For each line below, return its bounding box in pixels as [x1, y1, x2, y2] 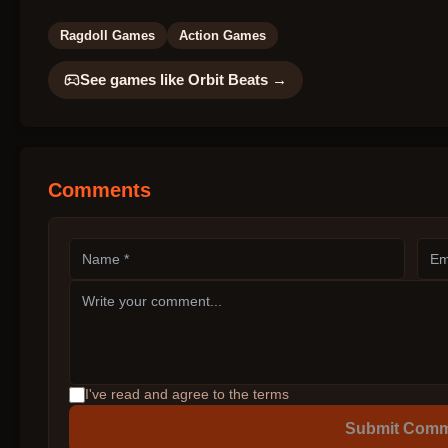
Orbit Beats [188, 70, 268, 88]
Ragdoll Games [60, 27, 155, 43]
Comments [48, 178, 151, 201]
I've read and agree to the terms [85, 387, 289, 403]
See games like [80, 70, 188, 88]
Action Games [179, 27, 266, 43]
